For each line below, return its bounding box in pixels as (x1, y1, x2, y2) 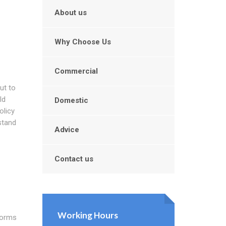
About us (54, 8, 87, 17)
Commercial (54, 67, 98, 76)
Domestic (54, 96, 88, 105)
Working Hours (57, 210, 118, 220)
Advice (54, 125, 79, 134)
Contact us (54, 154, 93, 163)
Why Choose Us (54, 37, 111, 46)
